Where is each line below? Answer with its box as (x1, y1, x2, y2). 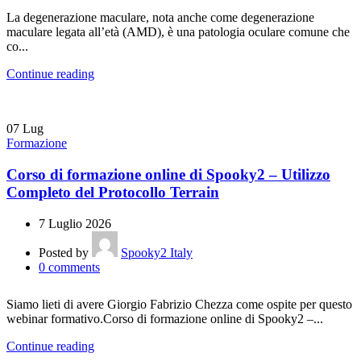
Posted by (39, 245, 89, 259)
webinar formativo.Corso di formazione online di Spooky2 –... (6, 311, 323, 326)
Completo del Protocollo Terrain (6, 184, 219, 201)
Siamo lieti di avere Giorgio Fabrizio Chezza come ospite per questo (6, 297, 352, 311)
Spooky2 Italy (121, 245, 193, 259)
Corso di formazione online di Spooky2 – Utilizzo (6, 166, 330, 184)
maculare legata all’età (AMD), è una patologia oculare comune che (6, 25, 350, 39)
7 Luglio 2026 (39, 216, 111, 230)
